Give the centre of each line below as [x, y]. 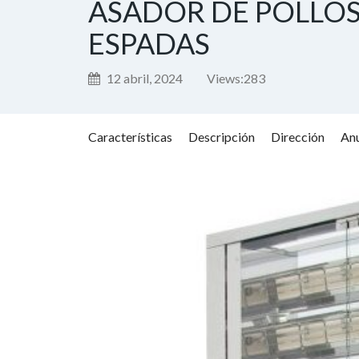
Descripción [221, 137]
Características [130, 137]
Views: [225, 78]
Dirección [297, 137]
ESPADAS [149, 43]
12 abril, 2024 [143, 78]
